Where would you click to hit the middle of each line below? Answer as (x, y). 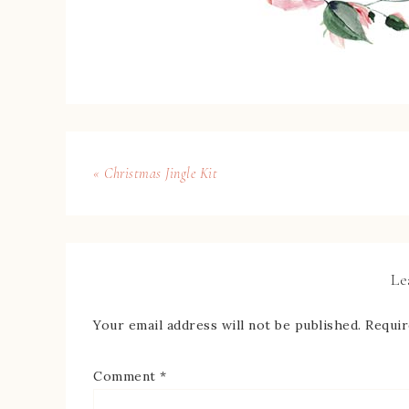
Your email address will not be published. (227, 325)
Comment (126, 376)
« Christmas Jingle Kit (155, 173)
